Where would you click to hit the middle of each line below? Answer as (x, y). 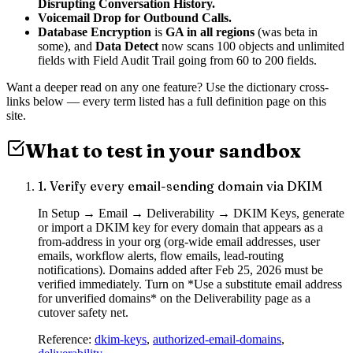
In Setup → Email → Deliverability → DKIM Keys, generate (191, 214)
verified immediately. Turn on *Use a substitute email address (190, 284)
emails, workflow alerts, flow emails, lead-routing (161, 256)
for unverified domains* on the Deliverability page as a (174, 299)
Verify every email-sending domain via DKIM (186, 186)
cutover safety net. (83, 313)
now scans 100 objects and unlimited (251, 46)
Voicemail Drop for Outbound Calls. (135, 18)
